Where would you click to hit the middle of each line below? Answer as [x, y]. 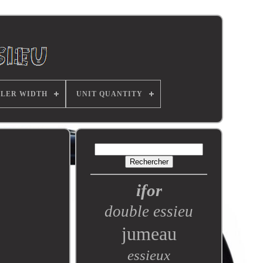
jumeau [149, 234]
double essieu [149, 211]
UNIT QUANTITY [109, 94]
